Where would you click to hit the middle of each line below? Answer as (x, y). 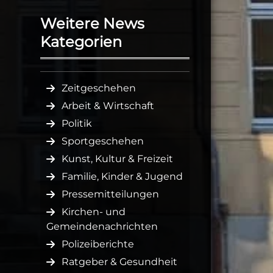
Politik (77, 124)
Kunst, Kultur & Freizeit (117, 159)
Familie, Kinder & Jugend (122, 177)
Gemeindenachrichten (102, 227)
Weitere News (92, 24)
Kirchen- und (94, 212)
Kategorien (81, 42)
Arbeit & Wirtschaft (108, 106)
